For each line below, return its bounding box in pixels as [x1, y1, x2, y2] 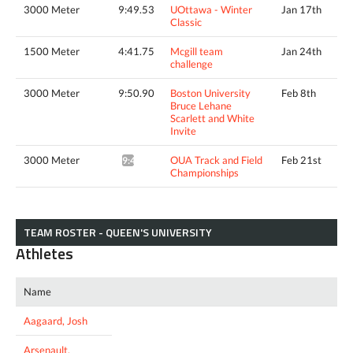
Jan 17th [281, 2, 321, 16]
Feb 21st [281, 153, 321, 166]
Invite [170, 124, 196, 137]
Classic [170, 15, 202, 28]
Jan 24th [281, 44, 321, 58]
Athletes [16, 240, 73, 266]
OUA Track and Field [170, 153, 262, 166]
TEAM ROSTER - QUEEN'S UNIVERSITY [24, 223, 212, 240]
